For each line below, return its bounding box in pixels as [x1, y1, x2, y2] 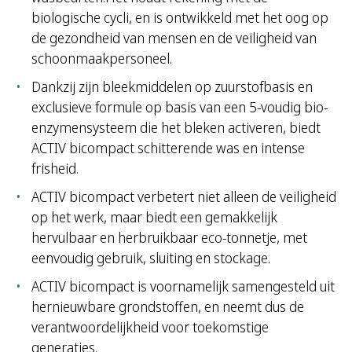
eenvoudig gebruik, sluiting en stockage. [31, 248, 270, 268]
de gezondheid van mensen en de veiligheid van [31, 28, 317, 48]
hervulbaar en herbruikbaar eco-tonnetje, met [31, 228, 307, 247]
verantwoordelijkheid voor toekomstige [31, 317, 269, 337]
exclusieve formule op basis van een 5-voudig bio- [31, 97, 328, 117]
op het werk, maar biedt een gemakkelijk [31, 207, 277, 227]
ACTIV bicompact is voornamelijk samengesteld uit [31, 277, 335, 296]
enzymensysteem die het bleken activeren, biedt [31, 118, 321, 137]
